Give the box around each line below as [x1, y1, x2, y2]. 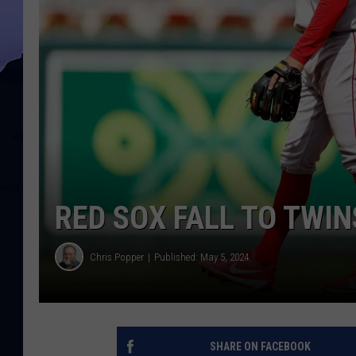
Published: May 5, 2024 [154, 250, 249, 263]
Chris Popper [90, 250, 144, 263]
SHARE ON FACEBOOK [209, 340, 311, 354]
